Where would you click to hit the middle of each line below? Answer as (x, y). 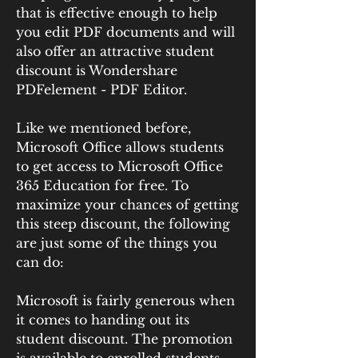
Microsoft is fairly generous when (125, 300)
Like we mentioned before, (103, 128)
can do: (40, 262)
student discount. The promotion (124, 339)
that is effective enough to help (117, 13)
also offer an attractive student (115, 51)
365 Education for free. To (102, 185)
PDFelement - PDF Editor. (101, 89)
